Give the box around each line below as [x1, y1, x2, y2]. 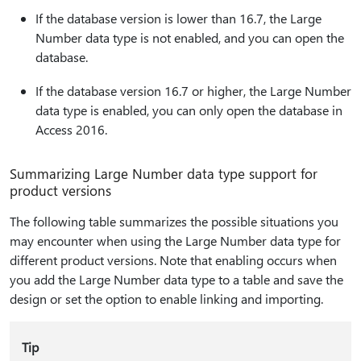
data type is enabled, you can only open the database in [35, 102, 342, 119]
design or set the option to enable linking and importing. [10, 290, 323, 308]
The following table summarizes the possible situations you [10, 213, 338, 230]
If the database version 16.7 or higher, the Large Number [35, 82, 351, 100]
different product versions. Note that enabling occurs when [10, 251, 337, 269]
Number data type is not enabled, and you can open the [35, 29, 344, 47]
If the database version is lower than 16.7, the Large [35, 10, 322, 27]
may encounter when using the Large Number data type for [10, 232, 341, 250]
